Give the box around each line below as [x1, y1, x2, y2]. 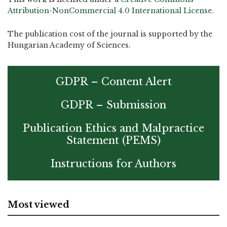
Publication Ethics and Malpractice [23, 122, 204, 134]
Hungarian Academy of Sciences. [8, 41, 131, 50]
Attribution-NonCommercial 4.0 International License [8, 6, 212, 15]
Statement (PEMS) [66, 134, 161, 146]
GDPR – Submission [61, 99, 166, 111]
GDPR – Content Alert [55, 75, 172, 88]
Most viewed [8, 199, 69, 210]
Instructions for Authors [51, 158, 176, 170]
